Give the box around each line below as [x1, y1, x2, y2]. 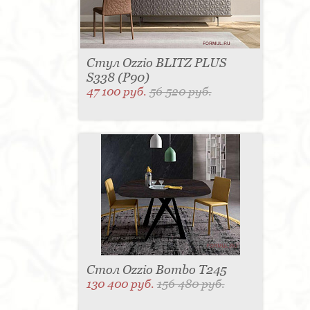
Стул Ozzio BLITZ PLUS [86, 55, 226, 71]
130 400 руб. [86, 277, 157, 291]
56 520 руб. [149, 84, 212, 99]
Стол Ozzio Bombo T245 [86, 262, 227, 277]
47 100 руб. [86, 84, 149, 99]
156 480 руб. [156, 277, 225, 291]
